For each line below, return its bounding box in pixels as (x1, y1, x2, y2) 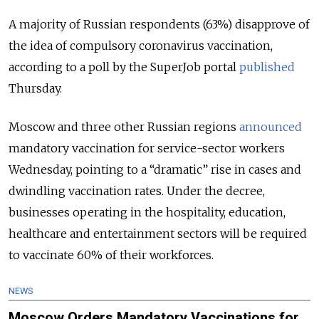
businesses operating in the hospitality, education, (9, 205, 286, 220)
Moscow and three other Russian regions (9, 120, 239, 135)
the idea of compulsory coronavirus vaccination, (9, 38, 273, 53)
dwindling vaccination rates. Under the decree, (9, 184, 265, 199)
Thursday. (9, 81, 65, 96)
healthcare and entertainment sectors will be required (9, 226, 307, 241)
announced (239, 120, 302, 135)
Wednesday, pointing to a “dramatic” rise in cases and (9, 162, 301, 177)
